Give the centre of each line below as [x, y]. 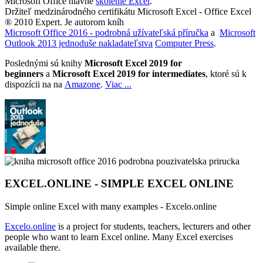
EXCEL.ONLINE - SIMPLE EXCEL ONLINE [119, 184]
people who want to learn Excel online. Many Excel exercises [119, 237]
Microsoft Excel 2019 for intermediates [128, 73]
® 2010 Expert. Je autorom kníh [64, 22]
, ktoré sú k [226, 73]
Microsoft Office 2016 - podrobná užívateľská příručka [107, 32]
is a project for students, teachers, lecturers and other [153, 227]
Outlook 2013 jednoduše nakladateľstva [79, 43]
